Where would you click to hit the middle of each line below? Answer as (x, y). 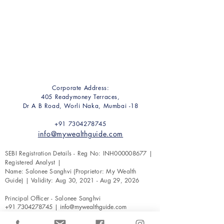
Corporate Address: (80, 88)
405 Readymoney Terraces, (80, 97)
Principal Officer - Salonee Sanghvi (53, 198)
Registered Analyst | (33, 162)
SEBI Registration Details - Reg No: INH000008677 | (79, 153)
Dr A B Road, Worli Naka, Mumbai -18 (80, 106)
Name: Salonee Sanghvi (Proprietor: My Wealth (71, 171)
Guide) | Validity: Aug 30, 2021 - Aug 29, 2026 (72, 180)
